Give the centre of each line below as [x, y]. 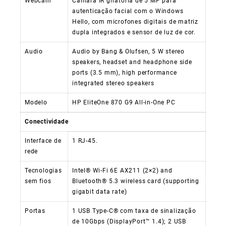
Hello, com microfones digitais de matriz [135, 21]
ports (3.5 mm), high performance [125, 72]
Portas [35, 211]
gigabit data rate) [100, 191]
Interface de [43, 140]
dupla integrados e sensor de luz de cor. [134, 32]
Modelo [36, 102]
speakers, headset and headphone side [132, 62]
